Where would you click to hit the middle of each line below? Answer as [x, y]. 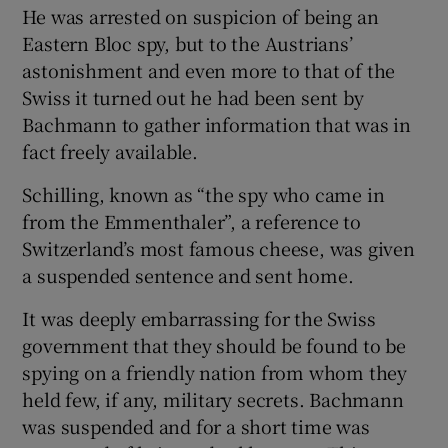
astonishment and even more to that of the [209, 70]
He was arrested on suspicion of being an [200, 16]
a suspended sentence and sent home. [188, 275]
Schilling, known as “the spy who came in [203, 194]
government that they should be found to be [214, 345]
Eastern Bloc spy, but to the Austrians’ [187, 43]
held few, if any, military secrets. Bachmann [213, 399]
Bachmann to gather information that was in [217, 124]
